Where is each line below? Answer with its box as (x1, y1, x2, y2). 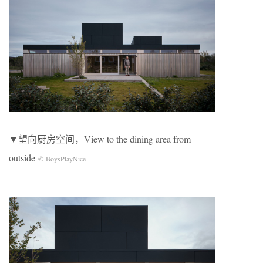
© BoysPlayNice (38, 153, 86, 163)
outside (9, 151, 38, 164)
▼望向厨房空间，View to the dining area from (9, 132, 191, 145)
